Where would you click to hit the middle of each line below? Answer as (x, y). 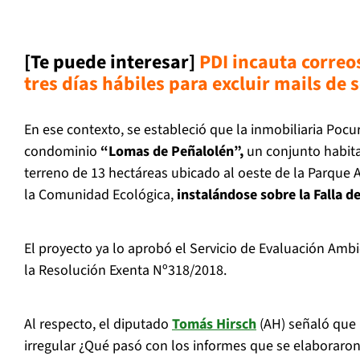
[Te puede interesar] (112, 63)
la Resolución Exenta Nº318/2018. (125, 271)
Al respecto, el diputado (98, 325)
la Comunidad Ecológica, (99, 195)
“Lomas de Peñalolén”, (170, 152)
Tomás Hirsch (214, 325)
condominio (61, 152)
